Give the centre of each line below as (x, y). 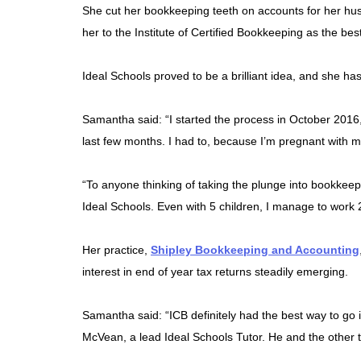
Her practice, (116, 250)
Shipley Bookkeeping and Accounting (255, 250)
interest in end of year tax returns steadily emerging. (215, 272)
